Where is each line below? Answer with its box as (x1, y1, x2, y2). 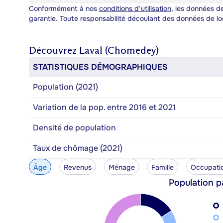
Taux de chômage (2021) (33, 142, 122, 153)
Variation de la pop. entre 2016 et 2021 (33, 102, 176, 112)
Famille (151, 162, 174, 172)
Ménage (108, 162, 135, 172)
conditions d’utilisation (99, 3, 171, 13)
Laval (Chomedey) (79, 44, 159, 56)
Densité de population (33, 122, 116, 133)
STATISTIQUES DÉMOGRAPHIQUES (33, 61, 168, 72)
